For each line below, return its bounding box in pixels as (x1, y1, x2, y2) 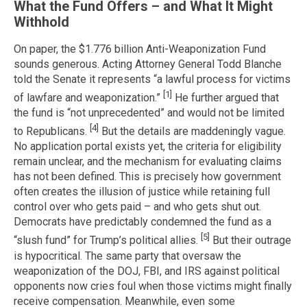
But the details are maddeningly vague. (99, 125, 286, 138)
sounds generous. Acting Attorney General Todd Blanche (14, 57, 282, 71)
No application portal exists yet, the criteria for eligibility (14, 140, 282, 153)
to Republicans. (14, 125, 90, 138)
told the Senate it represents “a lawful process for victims (14, 72, 291, 86)
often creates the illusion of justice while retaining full (14, 185, 270, 199)
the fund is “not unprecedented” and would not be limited (14, 106, 284, 119)
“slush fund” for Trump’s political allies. (14, 234, 201, 247)
